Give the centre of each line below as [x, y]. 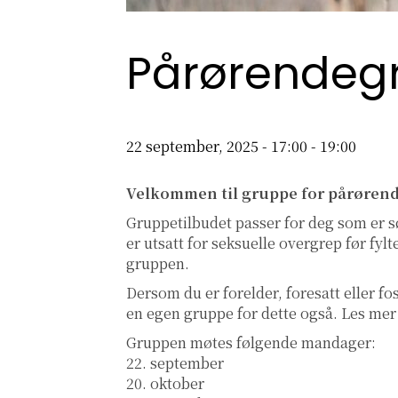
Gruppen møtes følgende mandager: [251, 343]
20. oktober [165, 384]
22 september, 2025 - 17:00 [217, 147]
